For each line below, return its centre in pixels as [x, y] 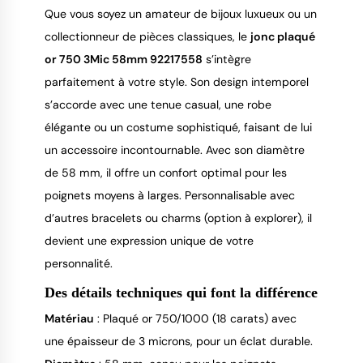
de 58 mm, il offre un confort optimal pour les [166, 172]
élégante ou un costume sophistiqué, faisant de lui [178, 127]
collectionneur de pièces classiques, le [147, 36]
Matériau [69, 318]
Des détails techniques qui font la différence [181, 292]
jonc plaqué [283, 36]
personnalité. [79, 263]
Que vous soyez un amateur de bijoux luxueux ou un [181, 13]
